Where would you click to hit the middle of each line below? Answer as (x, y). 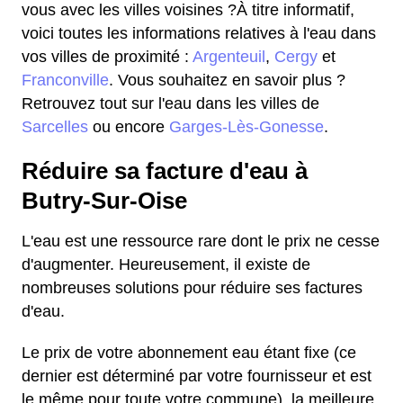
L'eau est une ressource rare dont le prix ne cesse (201, 241)
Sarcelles (55, 127)
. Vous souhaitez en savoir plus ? (227, 80)
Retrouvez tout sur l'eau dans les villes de (170, 103)
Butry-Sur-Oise (104, 201)
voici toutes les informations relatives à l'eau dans (199, 33)
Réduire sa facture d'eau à (165, 171)
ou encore (129, 127)
